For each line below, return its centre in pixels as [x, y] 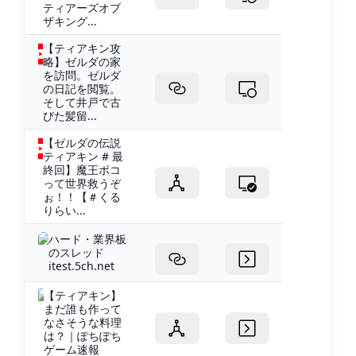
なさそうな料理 [83, 322]
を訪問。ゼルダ [82, 75]
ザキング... [70, 21]
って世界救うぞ [82, 183]
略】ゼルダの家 [82, 61]
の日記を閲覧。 [82, 88]
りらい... [65, 210]
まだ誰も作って [83, 308]
